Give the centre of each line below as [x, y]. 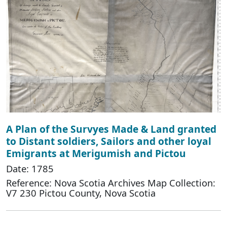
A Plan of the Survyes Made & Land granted [111, 129]
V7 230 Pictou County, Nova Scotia [81, 193]
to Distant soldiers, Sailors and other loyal [109, 141]
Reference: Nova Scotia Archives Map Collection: [111, 182]
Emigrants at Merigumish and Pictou [96, 153]
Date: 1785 [30, 168]
